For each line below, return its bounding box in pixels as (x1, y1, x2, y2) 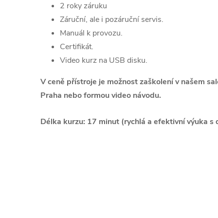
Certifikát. (60, 41, 93, 53)
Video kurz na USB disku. (60, 55, 147, 66)
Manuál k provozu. (60, 28, 123, 39)
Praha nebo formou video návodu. (40, 90, 161, 101)
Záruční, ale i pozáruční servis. (60, 14, 163, 25)
